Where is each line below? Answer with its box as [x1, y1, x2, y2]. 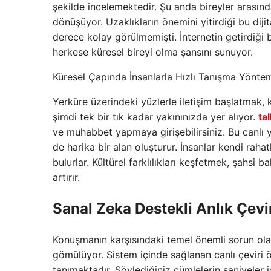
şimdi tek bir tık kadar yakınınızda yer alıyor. [53, 111, 258, 123]
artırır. [53, 171, 80, 184]
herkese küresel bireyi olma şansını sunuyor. [53, 46, 253, 59]
